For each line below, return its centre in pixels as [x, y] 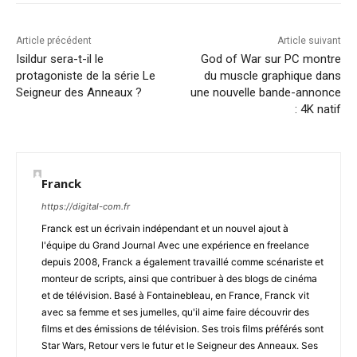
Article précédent [54, 41]
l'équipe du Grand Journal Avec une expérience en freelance [175, 245]
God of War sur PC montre [271, 59]
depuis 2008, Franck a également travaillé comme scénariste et [182, 262]
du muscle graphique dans [272, 76]
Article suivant [309, 41]
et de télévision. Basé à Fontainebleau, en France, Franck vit [175, 296]
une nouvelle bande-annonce [265, 93]
